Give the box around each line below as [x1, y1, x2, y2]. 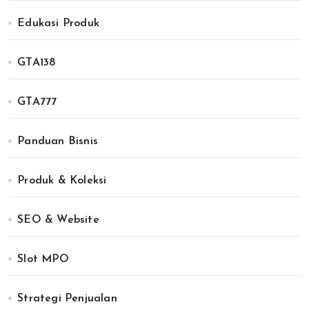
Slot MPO [17, 254, 69, 266]
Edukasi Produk [17, 18, 100, 30]
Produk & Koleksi [17, 175, 107, 187]
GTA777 [17, 97, 57, 108]
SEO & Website [17, 215, 99, 226]
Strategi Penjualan [17, 293, 117, 305]
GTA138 [17, 57, 56, 69]
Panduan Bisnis [17, 136, 99, 148]
